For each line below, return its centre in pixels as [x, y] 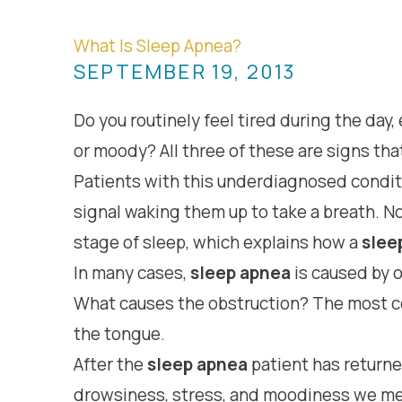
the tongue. [119, 334]
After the [110, 364]
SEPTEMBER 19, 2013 [185, 72]
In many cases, [132, 273]
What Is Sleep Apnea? [157, 46]
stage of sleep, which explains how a [218, 242]
